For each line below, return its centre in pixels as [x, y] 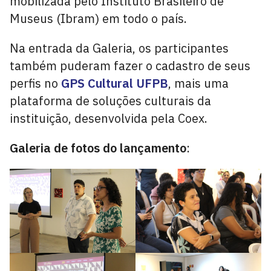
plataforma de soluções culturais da [110, 101]
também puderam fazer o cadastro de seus [130, 66]
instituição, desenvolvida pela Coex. [109, 118]
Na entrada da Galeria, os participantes [119, 48]
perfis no [35, 83]
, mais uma [198, 83]
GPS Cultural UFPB [115, 83]
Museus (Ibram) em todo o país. [98, 18]
